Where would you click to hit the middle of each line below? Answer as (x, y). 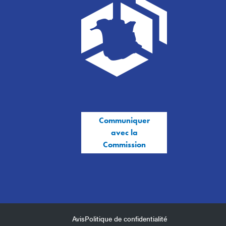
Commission (124, 145)
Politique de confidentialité (126, 219)
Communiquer (124, 121)
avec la (124, 133)
